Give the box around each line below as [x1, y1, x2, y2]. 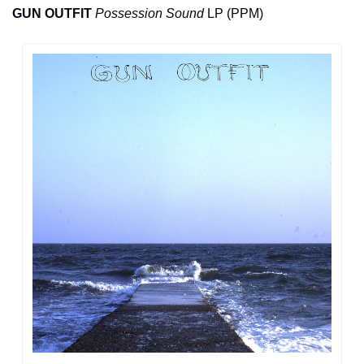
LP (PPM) [204, 6, 263, 20]
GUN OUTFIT [12, 6, 92, 20]
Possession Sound [95, 6, 204, 20]
